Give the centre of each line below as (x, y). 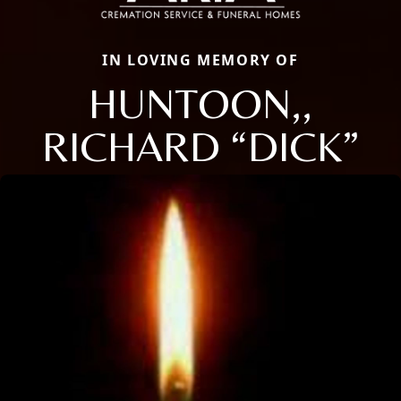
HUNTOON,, (200, 102)
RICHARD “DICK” (200, 145)
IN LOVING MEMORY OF (200, 60)
